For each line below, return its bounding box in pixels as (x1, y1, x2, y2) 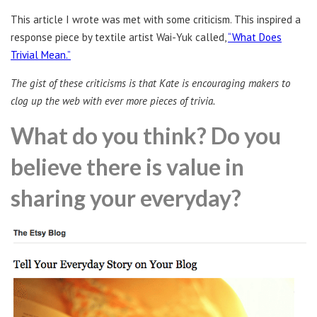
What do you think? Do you (11, 121, 281, 149)
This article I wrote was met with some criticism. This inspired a (11, 12, 301, 26)
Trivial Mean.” (11, 47, 71, 62)
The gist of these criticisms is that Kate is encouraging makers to (11, 76, 290, 90)
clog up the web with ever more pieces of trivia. (11, 93, 215, 108)
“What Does (228, 30, 282, 44)
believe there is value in (11, 152, 244, 180)
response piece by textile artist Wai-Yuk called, (11, 30, 228, 44)
